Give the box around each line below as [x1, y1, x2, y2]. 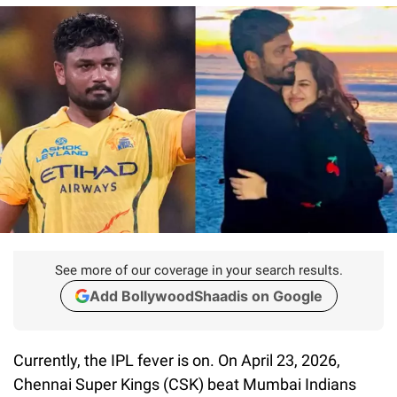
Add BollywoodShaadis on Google [89, 286, 323, 305]
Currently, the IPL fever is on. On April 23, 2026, [13, 350, 340, 370]
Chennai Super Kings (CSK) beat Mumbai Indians [13, 374, 356, 393]
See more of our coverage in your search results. [54, 261, 343, 278]
